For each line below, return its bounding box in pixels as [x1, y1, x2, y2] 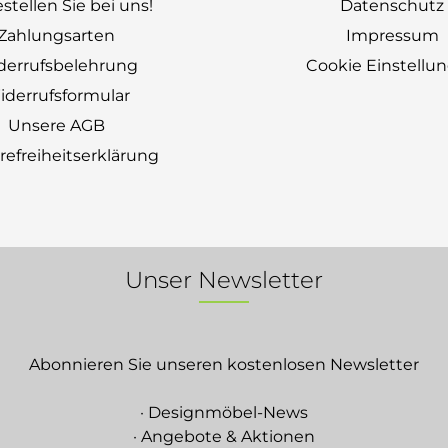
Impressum [345, 26, 439, 45]
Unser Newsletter [125, 266, 323, 294]
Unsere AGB [7, 116, 105, 135]
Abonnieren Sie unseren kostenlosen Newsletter [29, 355, 419, 374]
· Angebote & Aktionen [133, 427, 315, 446]
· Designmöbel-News [140, 403, 308, 422]
